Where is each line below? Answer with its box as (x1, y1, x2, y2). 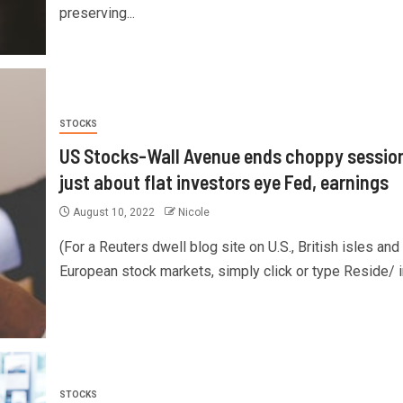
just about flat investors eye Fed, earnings (58, 169, 389, 193)
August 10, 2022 (69, 205, 157, 219)
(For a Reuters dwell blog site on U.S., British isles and (58, 237, 399, 255)
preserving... (58, 4, 135, 22)
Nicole (177, 205, 210, 219)
